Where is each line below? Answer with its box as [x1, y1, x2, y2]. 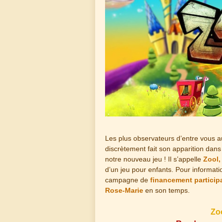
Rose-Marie [105, 186, 143, 195]
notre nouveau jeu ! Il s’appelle [105, 155, 203, 164]
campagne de [105, 176, 150, 184]
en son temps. [143, 186, 190, 195]
